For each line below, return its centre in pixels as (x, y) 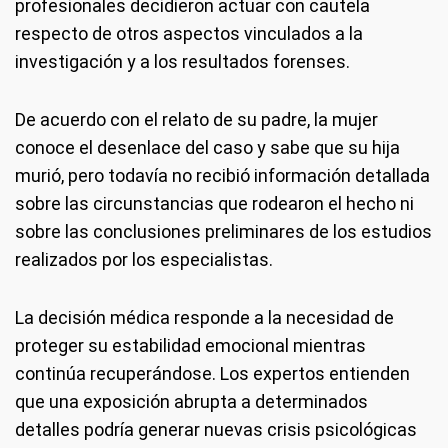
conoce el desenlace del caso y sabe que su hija (207, 147)
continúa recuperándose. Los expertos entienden (212, 373)
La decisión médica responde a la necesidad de (204, 317)
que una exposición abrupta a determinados (191, 401)
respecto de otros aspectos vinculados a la (189, 33)
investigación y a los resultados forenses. (182, 61)
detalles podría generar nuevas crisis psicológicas (216, 429)
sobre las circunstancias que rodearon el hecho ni (214, 203)
